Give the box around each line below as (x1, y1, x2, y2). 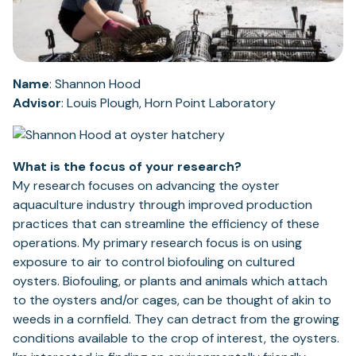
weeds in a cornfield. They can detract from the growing (13, 311, 339, 328)
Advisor (13, 95, 61, 112)
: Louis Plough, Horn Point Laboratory (61, 95, 276, 112)
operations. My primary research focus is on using (13, 234, 302, 252)
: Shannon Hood (49, 75, 141, 93)
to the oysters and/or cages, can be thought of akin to (13, 292, 331, 309)
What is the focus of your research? (13, 158, 242, 176)
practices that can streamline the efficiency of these (13, 215, 319, 233)
